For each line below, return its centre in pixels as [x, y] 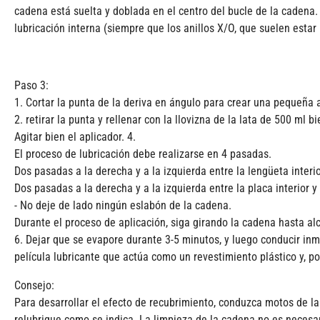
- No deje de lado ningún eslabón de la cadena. [123, 206]
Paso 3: [31, 86]
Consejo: [34, 286]
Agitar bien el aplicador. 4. [75, 137]
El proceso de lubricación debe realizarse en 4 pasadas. [143, 154]
